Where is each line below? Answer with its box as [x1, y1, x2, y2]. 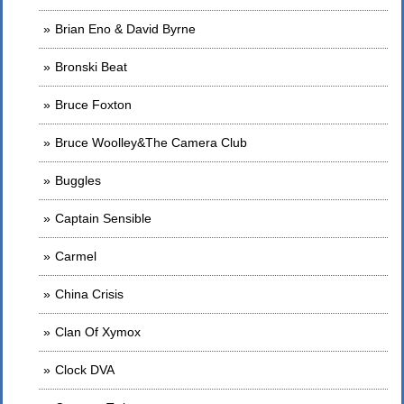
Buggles [55, 173, 101, 188]
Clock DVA [55, 363, 115, 377]
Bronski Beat [55, 60, 127, 74]
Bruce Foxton [55, 97, 132, 112]
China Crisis [55, 287, 124, 301]
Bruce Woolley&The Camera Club [55, 135, 247, 150]
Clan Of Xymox [55, 325, 141, 339]
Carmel [55, 249, 96, 263]
